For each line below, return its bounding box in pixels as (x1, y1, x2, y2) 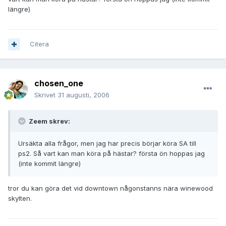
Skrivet (34, 91, 58, 99)
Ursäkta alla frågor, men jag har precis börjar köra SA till (18, 139, 196, 148)
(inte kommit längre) (18, 159, 81, 168)
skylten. (8, 194, 32, 203)
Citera (30, 40, 49, 48)
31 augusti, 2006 (58, 91, 109, 99)
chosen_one (34, 78, 83, 89)
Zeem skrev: (27, 117, 70, 126)
